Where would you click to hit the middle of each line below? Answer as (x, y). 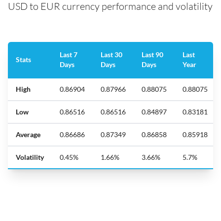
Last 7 (69, 54)
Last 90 (152, 54)
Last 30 (111, 54)
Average (28, 134)
